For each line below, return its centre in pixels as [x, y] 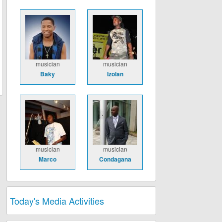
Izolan [115, 74]
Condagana [115, 159]
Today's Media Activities [57, 200]
